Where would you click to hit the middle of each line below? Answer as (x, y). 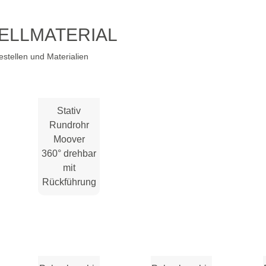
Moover (69, 139)
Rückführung (69, 182)
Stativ (69, 110)
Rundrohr (69, 125)
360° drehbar (69, 153)
